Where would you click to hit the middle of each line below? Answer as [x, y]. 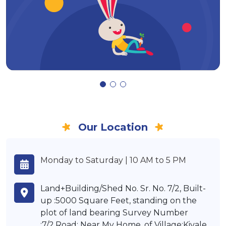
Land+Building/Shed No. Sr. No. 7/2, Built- [123, 189]
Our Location [113, 127]
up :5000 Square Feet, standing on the [119, 201]
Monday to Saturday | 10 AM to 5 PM [113, 160]
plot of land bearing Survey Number [114, 213]
